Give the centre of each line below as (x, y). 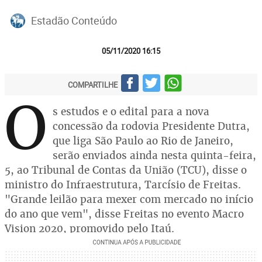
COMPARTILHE (93, 85)
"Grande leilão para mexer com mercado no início (129, 199)
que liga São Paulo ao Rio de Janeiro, (143, 141)
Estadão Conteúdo (74, 20)
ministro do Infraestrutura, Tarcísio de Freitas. (123, 185)
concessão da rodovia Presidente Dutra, (151, 126)
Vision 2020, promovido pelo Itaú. (89, 228)
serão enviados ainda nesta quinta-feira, (154, 155)
